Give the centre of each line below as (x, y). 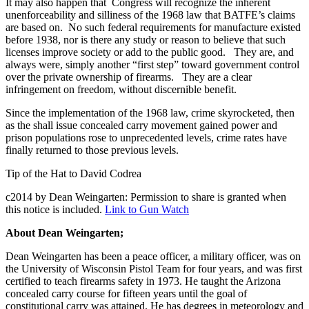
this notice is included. (55, 209)
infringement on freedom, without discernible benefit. (121, 89)
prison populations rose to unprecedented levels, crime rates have (146, 137)
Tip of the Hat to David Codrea (73, 173)
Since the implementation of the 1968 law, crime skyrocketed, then (150, 112)
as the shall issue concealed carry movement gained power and (141, 125)
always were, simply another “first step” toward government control (152, 64)
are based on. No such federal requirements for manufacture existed (153, 27)
